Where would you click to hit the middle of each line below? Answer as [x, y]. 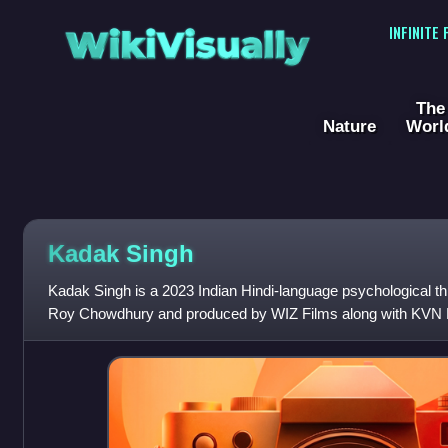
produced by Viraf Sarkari [130, 337]
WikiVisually [187, 38]
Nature [349, 126]
